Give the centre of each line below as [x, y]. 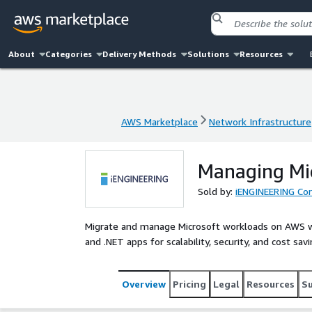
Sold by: [217, 191]
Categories [69, 54]
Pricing [189, 284]
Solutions [208, 54]
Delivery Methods [140, 54]
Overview [144, 284]
